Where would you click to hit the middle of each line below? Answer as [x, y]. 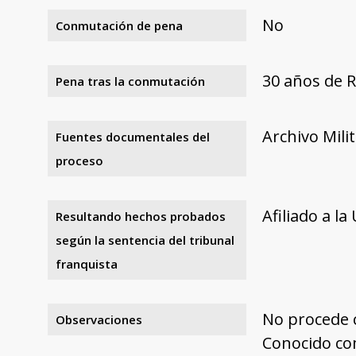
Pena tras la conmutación [130, 81]
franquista [87, 263]
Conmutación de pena [119, 25]
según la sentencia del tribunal [145, 240]
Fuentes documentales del [133, 136]
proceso [79, 160]
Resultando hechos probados [141, 216]
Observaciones [99, 319]
